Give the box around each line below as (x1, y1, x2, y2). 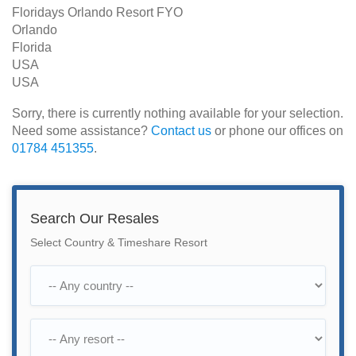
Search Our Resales (30, 211, 159, 226)
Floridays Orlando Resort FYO (12, 6, 183, 19)
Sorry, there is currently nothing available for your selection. (12, 106, 343, 120)
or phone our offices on (211, 124, 343, 137)
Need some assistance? (12, 124, 151, 137)
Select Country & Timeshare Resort (30, 237, 207, 249)
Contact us (151, 124, 211, 137)
